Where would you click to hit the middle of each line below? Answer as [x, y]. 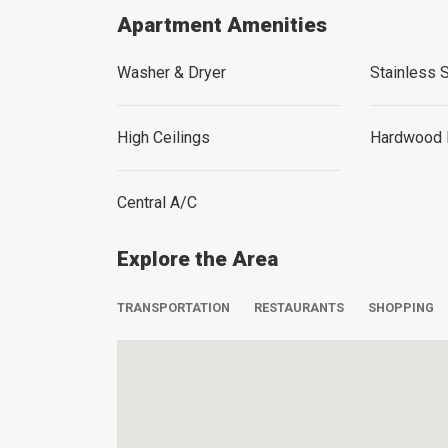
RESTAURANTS [299, 307]
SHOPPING [401, 307]
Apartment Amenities [222, 25]
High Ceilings [163, 137]
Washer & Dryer [171, 72]
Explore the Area [197, 259]
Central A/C [157, 202]
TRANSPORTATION [173, 307]
